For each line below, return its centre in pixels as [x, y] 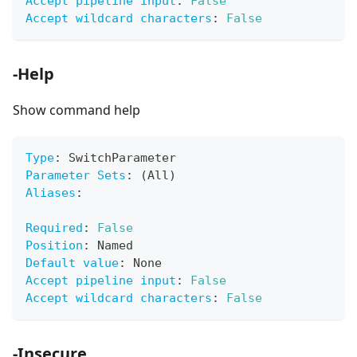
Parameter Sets [76, 176]
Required [54, 228]
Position [54, 246]
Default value [72, 263]
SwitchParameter [119, 158]
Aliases [51, 193]
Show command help [76, 110]
